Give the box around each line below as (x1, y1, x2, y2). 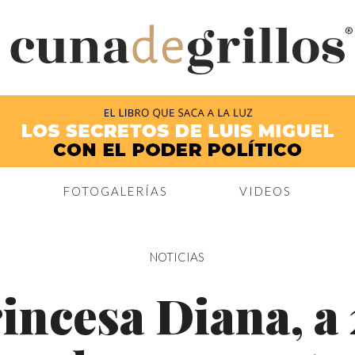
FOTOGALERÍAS (63, 184, 168, 199)
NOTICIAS (150, 250, 205, 265)
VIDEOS (239, 184, 292, 199)
